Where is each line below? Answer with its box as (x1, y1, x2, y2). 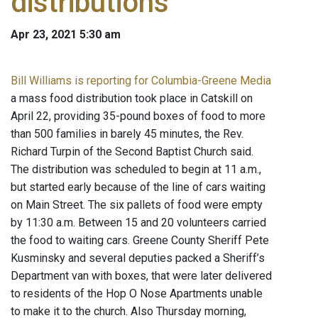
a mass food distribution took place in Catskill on (11, 92, 253, 106)
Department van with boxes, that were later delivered (11, 269, 272, 283)
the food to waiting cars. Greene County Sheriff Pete (11, 234, 269, 248)
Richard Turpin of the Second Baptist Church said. (11, 145, 253, 159)
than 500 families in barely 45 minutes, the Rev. (11, 127, 243, 141)
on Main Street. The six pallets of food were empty (11, 198, 263, 212)
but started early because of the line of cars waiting (11, 180, 265, 194)
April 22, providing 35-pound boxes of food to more (11, 109, 265, 124)
